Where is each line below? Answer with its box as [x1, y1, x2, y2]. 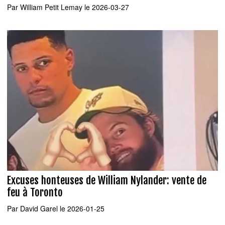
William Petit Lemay [20, 2, 82, 12]
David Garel [20, 203, 58, 213]
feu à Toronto [7, 185, 63, 199]
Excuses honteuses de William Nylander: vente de [7, 173, 206, 187]
